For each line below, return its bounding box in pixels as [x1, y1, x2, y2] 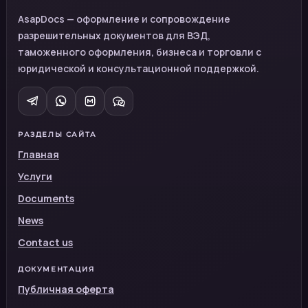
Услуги [18, 169, 52, 183]
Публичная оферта [18, 282, 114, 296]
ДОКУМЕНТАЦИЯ [18, 264, 95, 274]
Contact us [18, 235, 73, 249]
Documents [18, 191, 74, 205]
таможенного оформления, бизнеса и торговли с [18, 45, 261, 58]
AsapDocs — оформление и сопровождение [18, 12, 230, 25]
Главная [18, 147, 59, 161]
